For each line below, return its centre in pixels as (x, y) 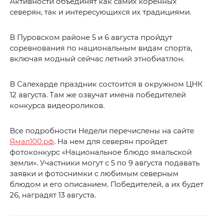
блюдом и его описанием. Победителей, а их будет (107, 184)
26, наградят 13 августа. (53, 195)
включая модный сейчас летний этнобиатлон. (97, 59)
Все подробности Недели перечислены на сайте (102, 131)
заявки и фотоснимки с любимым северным (94, 174)
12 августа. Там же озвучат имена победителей (98, 95)
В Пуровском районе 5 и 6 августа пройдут (91, 37)
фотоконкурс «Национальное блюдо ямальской (101, 152)
